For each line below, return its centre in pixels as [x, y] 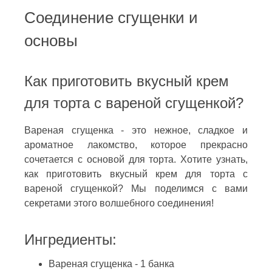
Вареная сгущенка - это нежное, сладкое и [136, 130]
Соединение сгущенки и [111, 17]
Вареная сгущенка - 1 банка [111, 263]
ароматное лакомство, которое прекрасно [136, 144]
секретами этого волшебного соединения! [119, 203]
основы [51, 40]
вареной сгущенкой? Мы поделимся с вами [136, 188]
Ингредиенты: [70, 239]
